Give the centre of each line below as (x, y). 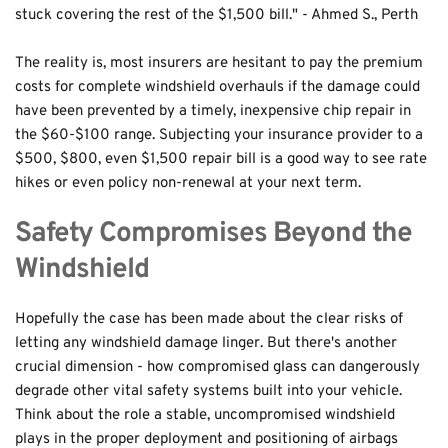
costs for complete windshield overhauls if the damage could (217, 87)
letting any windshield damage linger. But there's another (206, 343)
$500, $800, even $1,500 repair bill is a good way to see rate (221, 159)
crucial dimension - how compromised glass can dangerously (217, 367)
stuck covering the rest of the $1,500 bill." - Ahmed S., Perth (216, 15)
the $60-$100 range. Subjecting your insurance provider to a (219, 135)
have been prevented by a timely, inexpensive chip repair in (213, 111)
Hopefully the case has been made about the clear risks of (209, 319)
